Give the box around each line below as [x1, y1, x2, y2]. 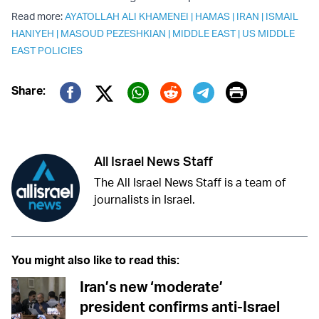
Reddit [159, 100, 222, 127]
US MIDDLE [242, 27, 295, 40]
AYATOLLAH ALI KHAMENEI [65, 10, 189, 23]
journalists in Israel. [94, 192, 195, 207]
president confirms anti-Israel [80, 298, 280, 316]
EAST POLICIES [11, 44, 83, 57]
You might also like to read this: [11, 253, 179, 268]
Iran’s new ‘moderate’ [80, 278, 223, 296]
